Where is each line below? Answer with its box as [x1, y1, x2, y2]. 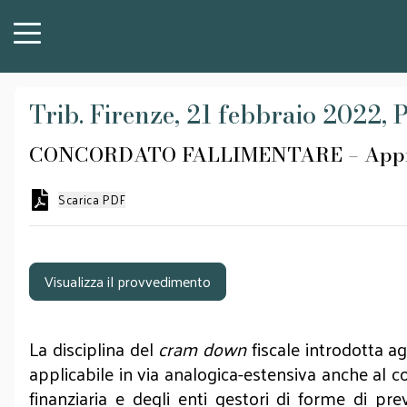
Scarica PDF [58, 189, 126, 210]
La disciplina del [29, 333, 159, 365]
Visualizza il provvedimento [45, 268, 211, 294]
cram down [158, 333, 252, 365]
